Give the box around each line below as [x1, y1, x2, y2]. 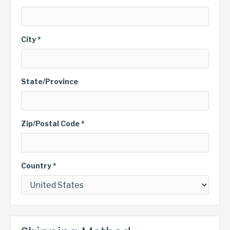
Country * [21, 161, 56, 170]
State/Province [21, 77, 78, 86]
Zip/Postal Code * [21, 119, 85, 128]
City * [21, 35, 41, 44]
